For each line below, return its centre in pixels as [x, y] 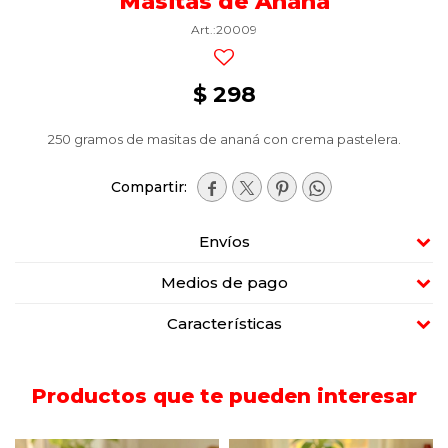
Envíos [224, 241]
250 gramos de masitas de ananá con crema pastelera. [224, 139]
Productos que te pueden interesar [224, 396]
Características [224, 323]
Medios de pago [224, 282]
